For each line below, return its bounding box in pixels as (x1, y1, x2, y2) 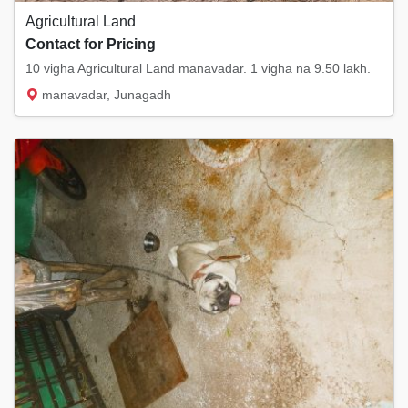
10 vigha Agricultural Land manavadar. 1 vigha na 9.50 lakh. (25, 61, 371, 76)
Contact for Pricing (25, 36, 156, 52)
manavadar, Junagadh (38, 87, 171, 102)
